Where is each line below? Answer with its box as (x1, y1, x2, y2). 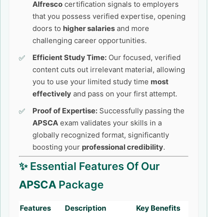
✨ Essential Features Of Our (19, 160, 160, 172)
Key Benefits (136, 203, 180, 213)
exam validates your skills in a (58, 118, 162, 127)
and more (115, 24, 149, 33)
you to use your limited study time (32, 77, 151, 86)
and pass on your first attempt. (71, 89, 177, 98)
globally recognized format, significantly (32, 130, 169, 139)
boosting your (32, 142, 82, 152)
